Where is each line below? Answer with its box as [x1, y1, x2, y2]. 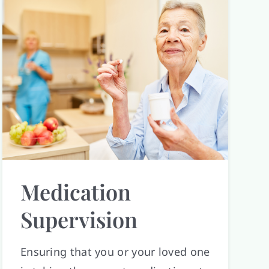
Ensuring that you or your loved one [20, 244, 210, 259]
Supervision [20, 204, 138, 234]
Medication [20, 177, 131, 206]
